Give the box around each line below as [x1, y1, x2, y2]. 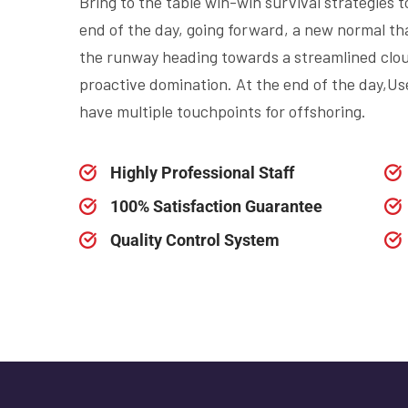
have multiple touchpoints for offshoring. [79, 101, 366, 121]
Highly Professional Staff [110, 163, 294, 182]
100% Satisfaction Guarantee [110, 197, 322, 216]
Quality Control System [110, 230, 280, 250]
